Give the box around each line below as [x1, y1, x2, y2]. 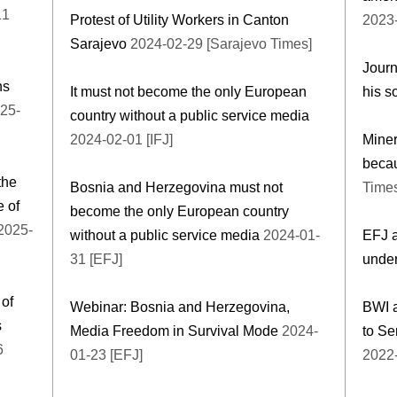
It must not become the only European [70, 83, 307, 99]
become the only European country [70, 203, 289, 219]
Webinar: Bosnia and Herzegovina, [70, 299, 290, 315]
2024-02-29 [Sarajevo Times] [127, 35, 312, 51]
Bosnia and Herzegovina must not [70, 179, 283, 195]
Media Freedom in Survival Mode [70, 323, 282, 339]
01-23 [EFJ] [70, 346, 143, 362]
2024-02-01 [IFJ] [70, 131, 173, 147]
